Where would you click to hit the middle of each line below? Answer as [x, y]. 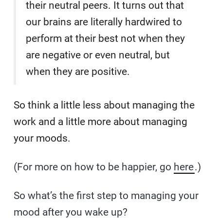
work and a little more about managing [101, 121]
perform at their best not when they [106, 38]
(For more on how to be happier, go [94, 167]
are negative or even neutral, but [98, 55]
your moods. [44, 138]
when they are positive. [78, 71]
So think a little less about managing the [104, 105]
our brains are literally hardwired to [104, 22]
